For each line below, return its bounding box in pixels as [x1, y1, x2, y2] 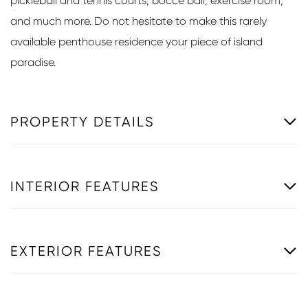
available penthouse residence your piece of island [10, 34, 263, 48]
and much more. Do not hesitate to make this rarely [10, 14, 267, 27]
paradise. [10, 55, 56, 69]
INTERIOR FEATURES [10, 178, 159, 195]
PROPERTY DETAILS [10, 113, 155, 130]
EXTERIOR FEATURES [10, 243, 162, 259]
